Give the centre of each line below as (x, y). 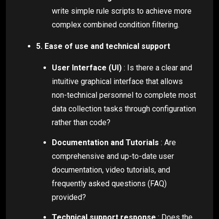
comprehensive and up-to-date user (113, 156)
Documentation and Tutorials (105, 142)
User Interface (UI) (87, 67)
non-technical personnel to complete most (124, 95)
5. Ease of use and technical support (103, 46)
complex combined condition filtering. (116, 24)
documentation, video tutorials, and (111, 170)
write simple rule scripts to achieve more (122, 11)
